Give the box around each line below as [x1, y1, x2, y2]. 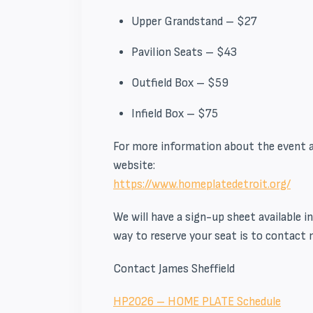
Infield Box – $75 [131, 106, 218, 121]
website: [113, 158, 155, 173]
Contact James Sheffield [113, 261, 235, 276]
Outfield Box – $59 [131, 75, 228, 90]
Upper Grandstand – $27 [131, 14, 257, 29]
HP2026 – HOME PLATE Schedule [113, 294, 281, 309]
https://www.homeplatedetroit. [113, 177, 270, 191]
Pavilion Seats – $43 [131, 45, 237, 59]
